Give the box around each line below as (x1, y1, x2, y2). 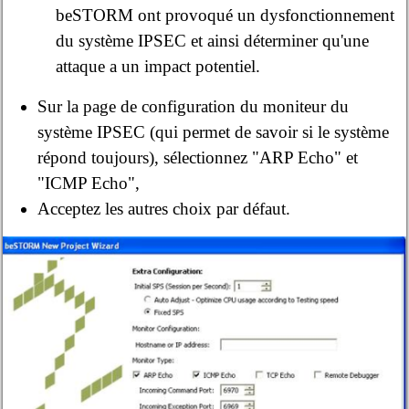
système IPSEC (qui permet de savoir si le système (37, 121, 390, 142)
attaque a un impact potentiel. (55, 56, 260, 76)
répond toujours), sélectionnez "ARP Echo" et (37, 147, 359, 167)
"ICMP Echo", (37, 173, 141, 193)
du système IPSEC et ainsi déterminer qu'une (55, 30, 369, 50)
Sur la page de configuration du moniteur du (37, 96, 350, 116)
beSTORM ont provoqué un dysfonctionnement (55, 5, 394, 25)
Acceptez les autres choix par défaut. (37, 198, 291, 218)
